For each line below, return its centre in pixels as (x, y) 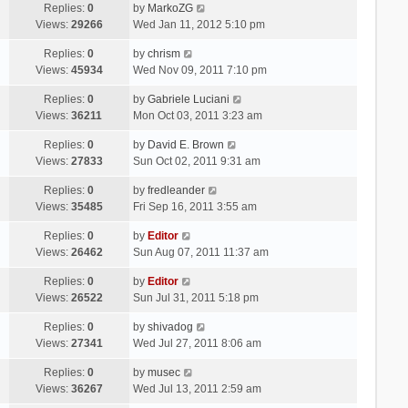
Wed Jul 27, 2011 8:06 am (197, 343)
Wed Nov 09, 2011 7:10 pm (199, 70)
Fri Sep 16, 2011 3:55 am (194, 206)
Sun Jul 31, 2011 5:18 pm (195, 297)
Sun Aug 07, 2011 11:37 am (200, 252)
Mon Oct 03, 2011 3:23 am (197, 115)
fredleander (176, 190)
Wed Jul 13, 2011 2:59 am (197, 388)
